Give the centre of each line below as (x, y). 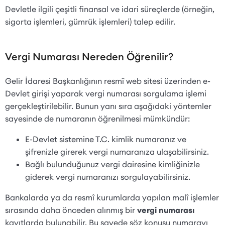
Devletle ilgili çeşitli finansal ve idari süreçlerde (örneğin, (110, 9)
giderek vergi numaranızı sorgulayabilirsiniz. (109, 177)
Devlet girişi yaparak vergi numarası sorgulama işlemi (106, 93)
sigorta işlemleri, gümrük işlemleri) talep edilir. (91, 21)
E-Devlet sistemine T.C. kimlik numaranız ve (106, 139)
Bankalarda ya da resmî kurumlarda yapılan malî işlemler (112, 197)
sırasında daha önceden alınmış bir (71, 210)
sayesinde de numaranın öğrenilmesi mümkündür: (97, 118)
